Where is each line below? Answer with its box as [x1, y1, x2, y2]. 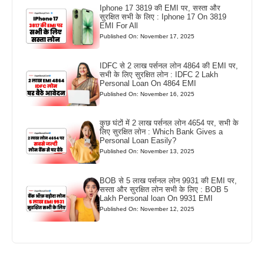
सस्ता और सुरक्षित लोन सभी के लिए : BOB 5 [100, 185, 229, 194]
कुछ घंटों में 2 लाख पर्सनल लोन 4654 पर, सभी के [100, 118, 239, 128]
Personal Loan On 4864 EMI [100, 78, 197, 88]
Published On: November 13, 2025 [100, 148, 195, 155]
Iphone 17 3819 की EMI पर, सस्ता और [100, 3, 221, 12]
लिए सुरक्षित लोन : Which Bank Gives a [100, 127, 223, 137]
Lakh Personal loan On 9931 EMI [100, 194, 213, 203]
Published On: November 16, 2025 [100, 90, 195, 97]
